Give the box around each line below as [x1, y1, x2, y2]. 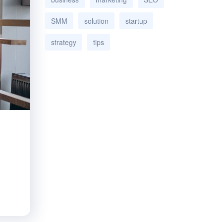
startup [125, 15, 147, 26]
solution [84, 15, 109, 26]
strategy [51, 37, 76, 47]
